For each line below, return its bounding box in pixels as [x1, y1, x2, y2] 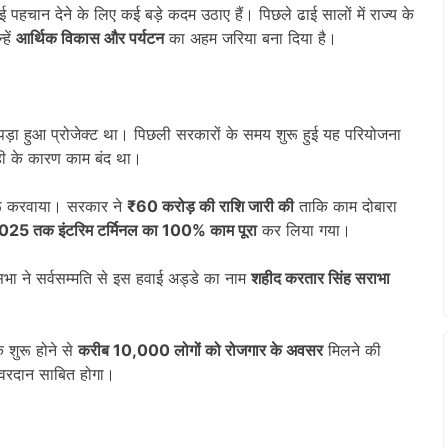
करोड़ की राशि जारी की [162, 195, 294, 216]
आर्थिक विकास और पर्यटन [16, 27, 164, 48]
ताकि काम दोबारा [294, 195, 397, 216]
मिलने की [323, 339, 381, 360]
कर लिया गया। [257, 219, 351, 240]
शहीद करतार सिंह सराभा [251, 267, 390, 288]
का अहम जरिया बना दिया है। [164, 27, 337, 48]
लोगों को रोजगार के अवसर [174, 339, 323, 360]
